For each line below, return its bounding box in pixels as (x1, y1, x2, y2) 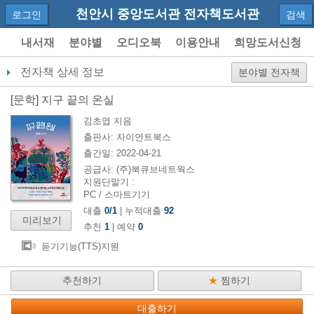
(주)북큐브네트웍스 (116, 164, 195, 175)
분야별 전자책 (238, 67, 300, 78)
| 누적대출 (117, 205, 164, 216)
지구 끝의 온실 (41, 94, 114, 106)
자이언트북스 (116, 132, 171, 142)
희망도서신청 (234, 36, 301, 48)
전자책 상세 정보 (18, 66, 104, 78)
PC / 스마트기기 (83, 189, 150, 200)
